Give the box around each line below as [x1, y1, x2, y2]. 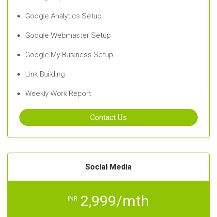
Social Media [85, 162, 132, 172]
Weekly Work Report [25, 89, 91, 98]
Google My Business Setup [25, 50, 113, 60]
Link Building [25, 70, 65, 79]
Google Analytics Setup [25, 12, 102, 21]
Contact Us [90, 113, 127, 123]
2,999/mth [80, 192, 150, 210]
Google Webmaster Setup [25, 31, 111, 40]
